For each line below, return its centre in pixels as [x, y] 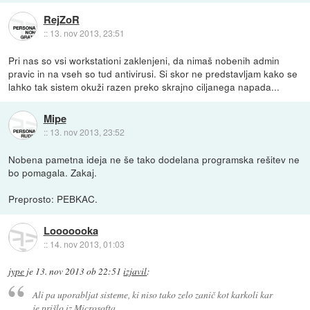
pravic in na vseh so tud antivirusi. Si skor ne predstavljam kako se [153, 74]
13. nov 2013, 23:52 [87, 131]
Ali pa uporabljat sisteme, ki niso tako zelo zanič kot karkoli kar [152, 294]
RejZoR [61, 19]
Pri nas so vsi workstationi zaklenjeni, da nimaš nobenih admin [144, 61]
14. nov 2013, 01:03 [87, 244]
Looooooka [71, 230]
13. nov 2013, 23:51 [87, 33]
